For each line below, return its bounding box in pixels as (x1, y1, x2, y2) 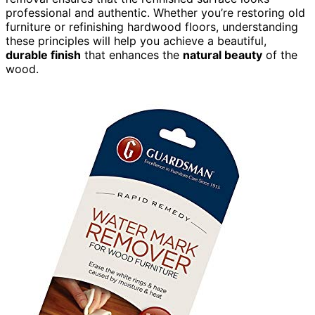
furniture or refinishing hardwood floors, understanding (6, 19, 298, 34)
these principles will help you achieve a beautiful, (6, 33, 266, 48)
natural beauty (183, 47, 262, 62)
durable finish (6, 47, 81, 62)
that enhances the (81, 47, 183, 62)
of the (262, 47, 297, 62)
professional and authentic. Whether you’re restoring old (6, 5, 305, 20)
